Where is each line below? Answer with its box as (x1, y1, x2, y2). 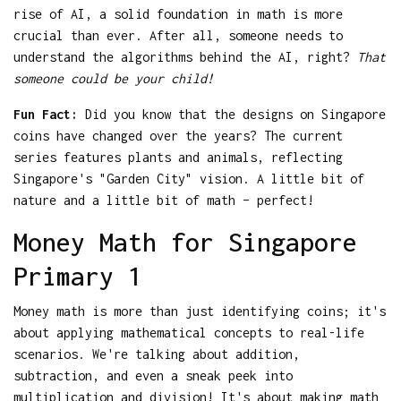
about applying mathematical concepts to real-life (13, 324, 364, 340)
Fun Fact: (13, 106, 78, 122)
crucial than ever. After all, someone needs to (13, 27, 343, 43)
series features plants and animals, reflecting (13, 149, 343, 165)
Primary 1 (13, 260, 142, 291)
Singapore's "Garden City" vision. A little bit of (13, 170, 364, 186)
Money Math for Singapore (13, 226, 357, 257)
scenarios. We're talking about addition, (13, 346, 300, 362)
